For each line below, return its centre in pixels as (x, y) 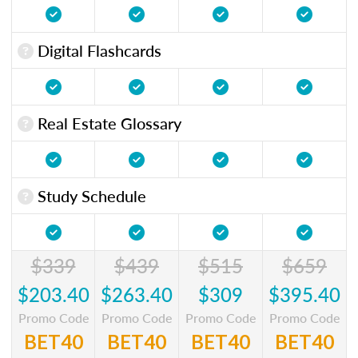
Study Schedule (90, 195)
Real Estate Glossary (107, 123)
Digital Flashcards (97, 50)
